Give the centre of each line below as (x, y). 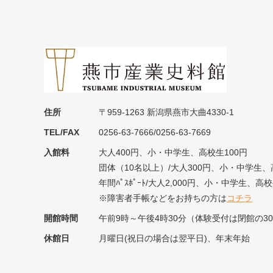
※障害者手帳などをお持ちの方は (163, 198)
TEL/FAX (62, 132)
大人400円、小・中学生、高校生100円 (173, 152)
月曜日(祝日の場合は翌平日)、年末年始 (174, 238)
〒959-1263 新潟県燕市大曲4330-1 (166, 112)
